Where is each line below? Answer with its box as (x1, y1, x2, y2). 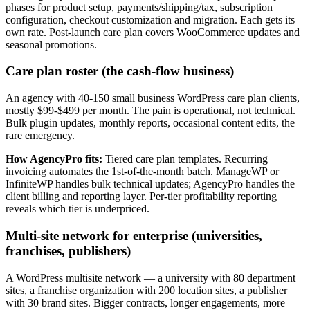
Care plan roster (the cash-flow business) (6, 64, 234, 79)
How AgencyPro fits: (6, 153, 102, 165)
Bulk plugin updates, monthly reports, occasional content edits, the (6, 117, 295, 129)
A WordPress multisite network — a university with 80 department (6, 271, 295, 284)
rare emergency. (6, 129, 75, 142)
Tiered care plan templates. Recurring (102, 153, 268, 165)
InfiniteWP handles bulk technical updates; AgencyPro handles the (6, 178, 295, 190)
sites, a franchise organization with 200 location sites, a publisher (6, 284, 287, 296)
